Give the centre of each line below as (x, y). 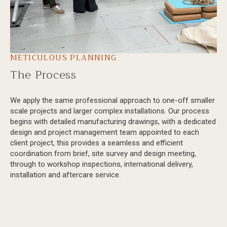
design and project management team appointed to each (105, 132)
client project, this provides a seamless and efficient (97, 143)
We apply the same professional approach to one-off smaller (112, 100)
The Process (43, 75)
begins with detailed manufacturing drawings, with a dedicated (113, 121)
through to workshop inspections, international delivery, (102, 164)
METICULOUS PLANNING (64, 58)
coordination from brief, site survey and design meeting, (103, 153)
